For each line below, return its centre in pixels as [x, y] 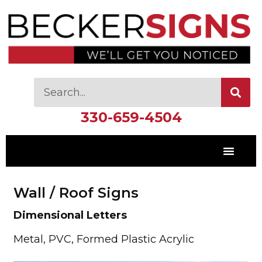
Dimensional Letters [70, 215]
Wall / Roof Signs [76, 192]
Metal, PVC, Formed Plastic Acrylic [104, 239]
